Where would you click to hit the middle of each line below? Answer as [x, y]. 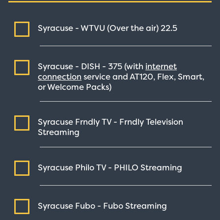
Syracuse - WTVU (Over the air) [99, 28]
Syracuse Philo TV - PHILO [89, 167]
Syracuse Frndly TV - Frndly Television [111, 122]
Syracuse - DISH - [73, 66]
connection [60, 77]
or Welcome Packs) [75, 87]
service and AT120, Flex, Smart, [143, 77]
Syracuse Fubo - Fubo [82, 206]
